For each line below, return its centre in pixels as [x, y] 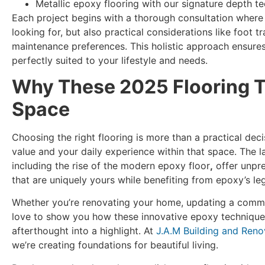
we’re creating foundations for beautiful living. [115, 245]
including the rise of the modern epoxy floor [111, 165]
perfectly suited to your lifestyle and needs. [110, 60]
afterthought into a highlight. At [84, 231]
